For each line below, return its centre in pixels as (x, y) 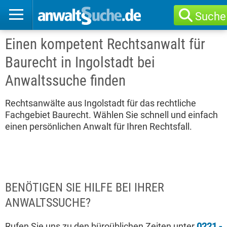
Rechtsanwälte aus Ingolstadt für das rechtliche (101, 103)
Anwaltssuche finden (65, 81)
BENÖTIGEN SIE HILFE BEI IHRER (85, 187)
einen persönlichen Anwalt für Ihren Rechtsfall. (99, 126)
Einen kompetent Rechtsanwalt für (105, 44)
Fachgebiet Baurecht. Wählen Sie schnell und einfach (111, 115)
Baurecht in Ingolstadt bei (80, 62)
